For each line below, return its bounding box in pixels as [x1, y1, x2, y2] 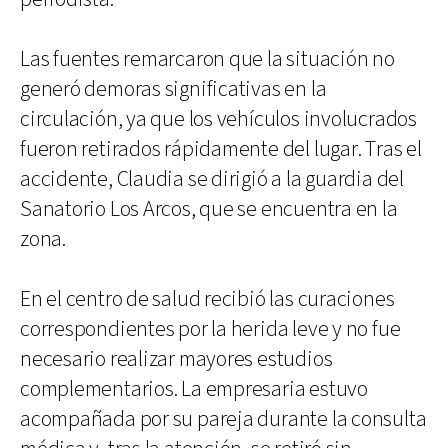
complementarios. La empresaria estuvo [20, 374, 368, 404]
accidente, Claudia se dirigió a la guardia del [20, 164, 404, 194]
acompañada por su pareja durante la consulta [20, 404, 427, 434]
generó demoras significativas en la [20, 74, 327, 104]
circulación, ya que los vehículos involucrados [20, 104, 417, 134]
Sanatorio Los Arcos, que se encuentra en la [20, 194, 398, 224]
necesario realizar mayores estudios [20, 344, 333, 374]
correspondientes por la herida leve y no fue [20, 314, 401, 344]
